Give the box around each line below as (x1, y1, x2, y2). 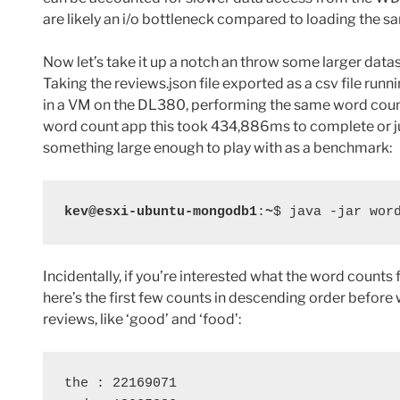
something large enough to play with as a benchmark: (43, 139, 392, 157)
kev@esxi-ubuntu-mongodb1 (64, 204, 257, 221)
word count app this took (43, 118, 211, 136)
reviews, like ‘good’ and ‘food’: (43, 311, 241, 329)
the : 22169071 (64, 376, 177, 392)
